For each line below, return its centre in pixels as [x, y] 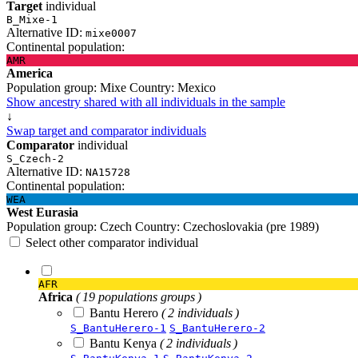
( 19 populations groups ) [139, 296]
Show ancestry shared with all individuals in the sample [146, 101]
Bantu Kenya [125, 343]
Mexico [195, 87]
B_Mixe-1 [32, 19]
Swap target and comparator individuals [106, 130]
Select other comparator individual [112, 242]
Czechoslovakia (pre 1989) [249, 226]
